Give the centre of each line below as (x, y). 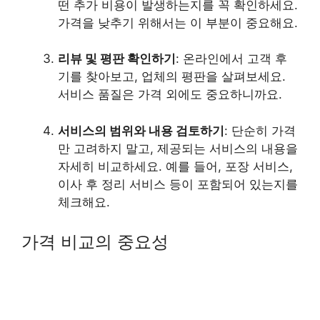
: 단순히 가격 (260, 130)
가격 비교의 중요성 (95, 242)
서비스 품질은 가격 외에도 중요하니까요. (170, 94)
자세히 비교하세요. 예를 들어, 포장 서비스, (175, 166)
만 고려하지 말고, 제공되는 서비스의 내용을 (178, 148)
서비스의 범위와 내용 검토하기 (141, 130)
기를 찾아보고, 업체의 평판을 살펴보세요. (172, 76)
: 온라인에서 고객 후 (231, 59)
